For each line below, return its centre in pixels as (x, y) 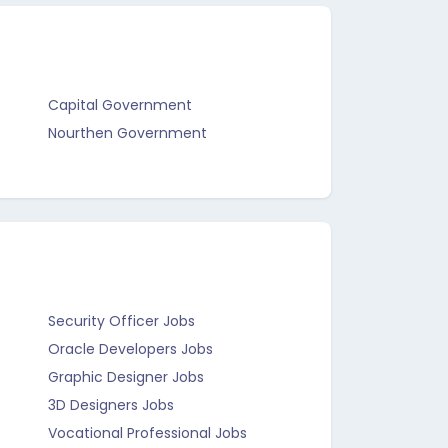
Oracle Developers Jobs (130, 349)
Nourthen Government (127, 133)
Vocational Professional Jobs (147, 433)
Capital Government (120, 105)
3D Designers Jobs (111, 405)
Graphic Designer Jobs (126, 377)
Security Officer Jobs (121, 321)
